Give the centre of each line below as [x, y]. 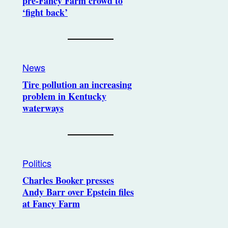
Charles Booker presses [68, 180]
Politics [37, 163]
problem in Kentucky [64, 96]
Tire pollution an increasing [77, 84]
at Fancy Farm [51, 204]
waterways [43, 108]
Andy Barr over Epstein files [78, 192]
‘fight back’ [45, 12]
